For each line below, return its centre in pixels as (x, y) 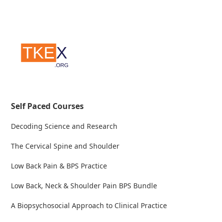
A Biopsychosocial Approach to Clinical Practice (89, 206)
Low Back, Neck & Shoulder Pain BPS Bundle (84, 186)
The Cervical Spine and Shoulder (65, 146)
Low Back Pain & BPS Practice (59, 166)
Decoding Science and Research (64, 126)
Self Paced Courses (48, 106)
